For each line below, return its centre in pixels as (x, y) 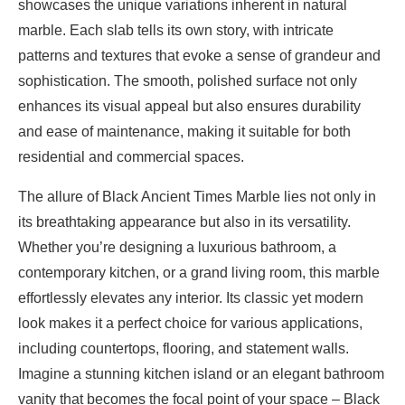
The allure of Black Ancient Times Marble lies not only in (197, 197)
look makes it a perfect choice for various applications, (190, 323)
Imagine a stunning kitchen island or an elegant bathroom (201, 374)
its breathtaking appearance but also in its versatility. (184, 222)
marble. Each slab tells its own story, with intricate (176, 30)
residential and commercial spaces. (131, 157)
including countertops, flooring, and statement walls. (184, 348)
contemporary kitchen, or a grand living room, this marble (199, 273)
